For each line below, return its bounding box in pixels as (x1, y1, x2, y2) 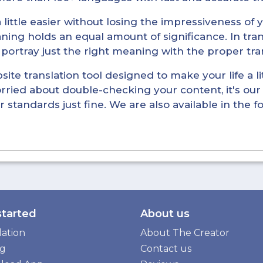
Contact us (140, 243, 191, 255)
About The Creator (140, 227, 230, 239)
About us (140, 207, 190, 221)
